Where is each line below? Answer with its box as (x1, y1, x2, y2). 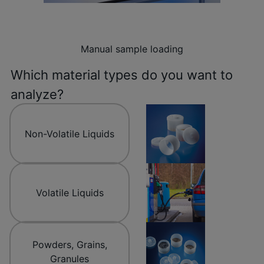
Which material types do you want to (11, 67, 233, 83)
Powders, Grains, (32, 239, 107, 251)
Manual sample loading (80, 43, 183, 55)
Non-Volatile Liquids (25, 128, 114, 140)
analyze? (11, 87, 64, 103)
